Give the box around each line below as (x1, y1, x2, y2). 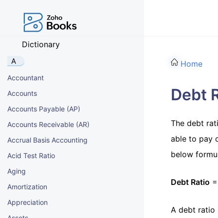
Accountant (7, 73, 44, 82)
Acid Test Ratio (7, 151, 55, 160)
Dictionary (22, 39, 60, 49)
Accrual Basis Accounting (7, 136, 88, 144)
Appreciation (7, 198, 48, 206)
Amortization (7, 182, 47, 191)
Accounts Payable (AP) (7, 105, 80, 113)
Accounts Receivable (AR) (7, 120, 90, 128)
